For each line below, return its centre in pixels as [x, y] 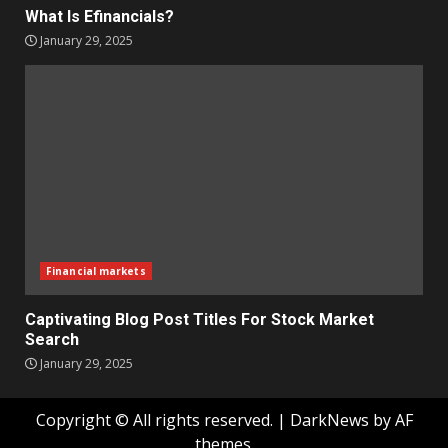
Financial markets [96, 271]
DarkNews [329, 420]
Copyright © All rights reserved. [156, 420]
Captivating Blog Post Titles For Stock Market [199, 319]
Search [52, 339]
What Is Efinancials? [99, 16]
